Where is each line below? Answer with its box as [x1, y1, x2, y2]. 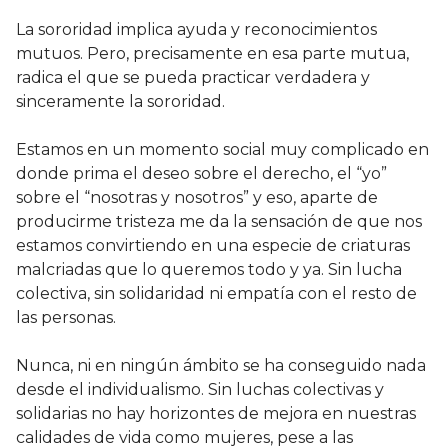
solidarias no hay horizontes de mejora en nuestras [16, 404, 416, 424]
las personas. [16, 308, 116, 328]
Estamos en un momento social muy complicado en [16, 140, 429, 160]
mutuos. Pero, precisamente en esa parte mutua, [16, 44, 409, 64]
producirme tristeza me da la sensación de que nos [16, 212, 422, 232]
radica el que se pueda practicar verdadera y [16, 68, 370, 88]
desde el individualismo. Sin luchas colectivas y [16, 380, 384, 400]
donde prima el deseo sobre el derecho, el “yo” [16, 164, 387, 184]
